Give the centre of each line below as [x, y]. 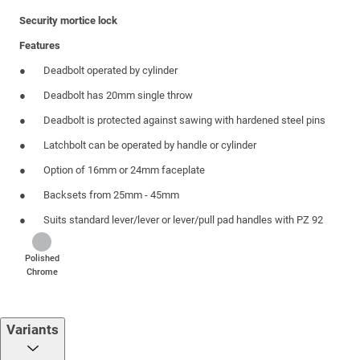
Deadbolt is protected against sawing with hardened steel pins [184, 120]
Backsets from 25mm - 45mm [111, 194]
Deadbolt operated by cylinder [110, 70]
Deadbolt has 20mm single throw [118, 95]
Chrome [42, 272]
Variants [33, 329]
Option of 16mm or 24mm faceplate [124, 170]
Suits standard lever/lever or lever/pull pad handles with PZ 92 [183, 219]
